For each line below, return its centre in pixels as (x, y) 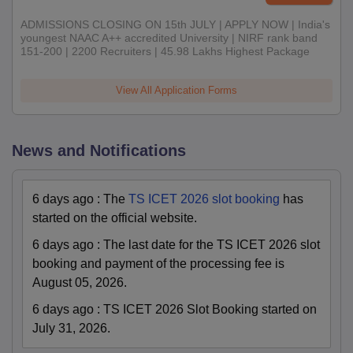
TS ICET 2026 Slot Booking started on (210, 309)
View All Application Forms (176, 90)
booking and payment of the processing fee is (158, 263)
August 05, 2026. (80, 282)
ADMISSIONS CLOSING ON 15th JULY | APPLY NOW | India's (175, 24)
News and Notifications (99, 150)
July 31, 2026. (71, 328)
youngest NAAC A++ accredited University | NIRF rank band (169, 37)
